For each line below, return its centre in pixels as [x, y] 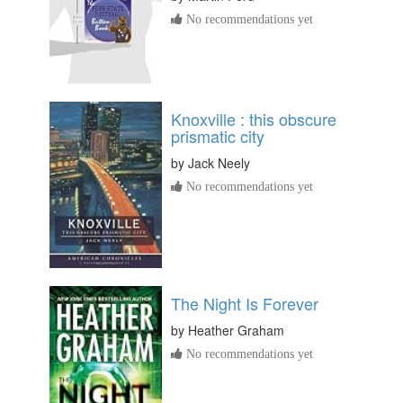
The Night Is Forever [245, 304]
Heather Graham [236, 331]
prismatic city [218, 136]
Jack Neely [219, 163]
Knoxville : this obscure [254, 119]
